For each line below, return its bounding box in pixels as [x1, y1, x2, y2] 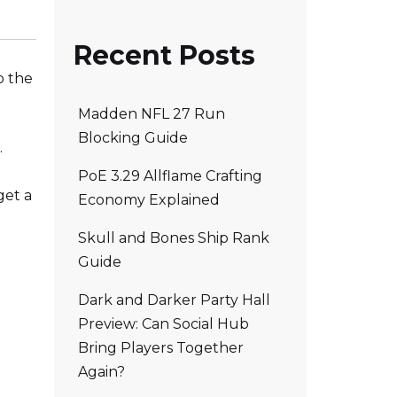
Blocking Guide [78, 128, 188, 146]
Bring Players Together [78, 339, 244, 356]
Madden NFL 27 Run [78, 105, 225, 122]
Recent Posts [74, 39, 255, 72]
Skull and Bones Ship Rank [78, 229, 269, 246]
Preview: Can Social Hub [78, 315, 249, 332]
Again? [78, 362, 125, 380]
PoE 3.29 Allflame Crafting [78, 167, 262, 184]
